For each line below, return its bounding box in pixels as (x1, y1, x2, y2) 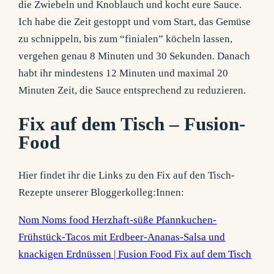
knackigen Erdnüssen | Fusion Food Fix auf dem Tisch (18, 248, 252, 261)
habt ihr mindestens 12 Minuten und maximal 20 (18, 67, 229, 80)
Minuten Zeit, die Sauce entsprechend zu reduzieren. (18, 84, 246, 97)
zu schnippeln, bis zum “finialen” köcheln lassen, (18, 33, 233, 45)
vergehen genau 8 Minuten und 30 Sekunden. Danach (18, 50, 251, 62)
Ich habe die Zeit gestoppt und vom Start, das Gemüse (18, 16, 251, 28)
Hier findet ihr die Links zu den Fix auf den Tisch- (18, 169, 235, 182)
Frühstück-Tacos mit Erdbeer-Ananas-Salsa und (18, 231, 226, 243)
